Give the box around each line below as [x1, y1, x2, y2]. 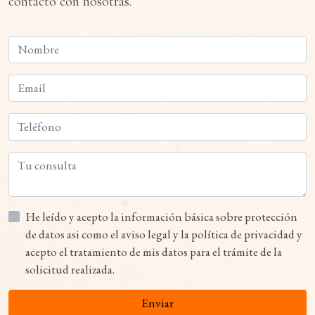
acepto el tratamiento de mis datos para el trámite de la [25, 243, 282, 259]
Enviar [141, 295, 174, 311]
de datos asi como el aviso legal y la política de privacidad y [25, 226, 67, 242]
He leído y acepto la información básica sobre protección [25, 208, 110, 224]
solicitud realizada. [25, 261, 115, 277]
